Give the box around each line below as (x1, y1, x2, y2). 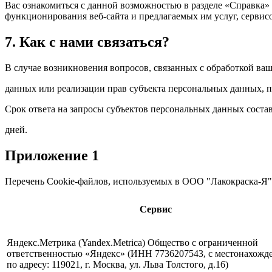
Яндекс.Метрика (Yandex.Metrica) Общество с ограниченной (7, 237, 258, 248)
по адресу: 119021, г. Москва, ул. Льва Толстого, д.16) (7, 259, 228, 270)
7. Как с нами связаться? (5, 33, 169, 50)
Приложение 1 (5, 147, 99, 163)
